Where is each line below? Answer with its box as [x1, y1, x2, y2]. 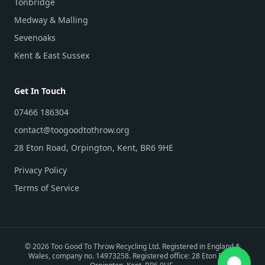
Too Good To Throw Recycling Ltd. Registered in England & [49, 241, 241, 251]
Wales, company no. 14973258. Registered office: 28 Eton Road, [28, 251, 237, 261]
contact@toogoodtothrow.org [14, 124, 130, 135]
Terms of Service [14, 182, 79, 193]
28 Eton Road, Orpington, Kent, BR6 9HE [14, 142, 173, 153]
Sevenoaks [14, 32, 56, 43]
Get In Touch [14, 85, 66, 96]
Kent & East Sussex [14, 50, 89, 61]
